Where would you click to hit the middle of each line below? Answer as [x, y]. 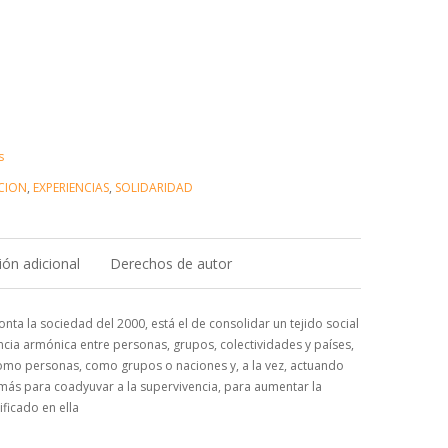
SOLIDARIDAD [154, 187]
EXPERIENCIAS [71, 187]
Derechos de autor [171, 263]
